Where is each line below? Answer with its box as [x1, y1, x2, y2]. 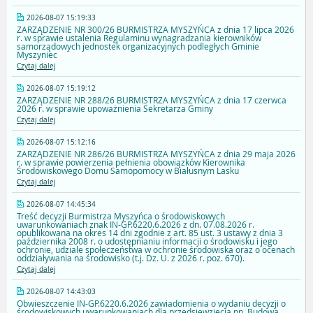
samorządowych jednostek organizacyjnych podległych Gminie [17, 41, 259, 52]
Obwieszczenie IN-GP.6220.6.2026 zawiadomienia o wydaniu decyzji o [17, 298, 286, 310]
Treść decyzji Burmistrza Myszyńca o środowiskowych [17, 210, 225, 222]
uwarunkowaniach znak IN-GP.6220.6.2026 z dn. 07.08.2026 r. [17, 219, 254, 231]
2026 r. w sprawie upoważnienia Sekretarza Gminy [17, 103, 213, 115]
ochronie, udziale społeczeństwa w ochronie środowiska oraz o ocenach [17, 244, 295, 256]
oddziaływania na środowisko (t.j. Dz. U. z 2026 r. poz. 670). [17, 252, 245, 264]
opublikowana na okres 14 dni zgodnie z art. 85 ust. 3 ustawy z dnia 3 [17, 227, 283, 239]
